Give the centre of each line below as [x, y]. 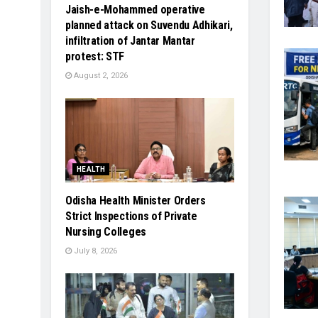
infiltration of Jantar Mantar [130, 40]
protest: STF [95, 56]
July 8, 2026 [94, 251]
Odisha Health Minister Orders [136, 200]
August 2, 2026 [100, 75]
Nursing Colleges [106, 231]
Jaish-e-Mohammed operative [135, 9]
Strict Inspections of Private [131, 216]
